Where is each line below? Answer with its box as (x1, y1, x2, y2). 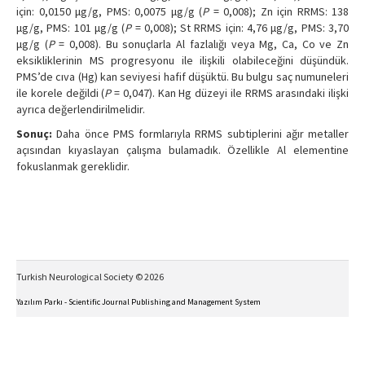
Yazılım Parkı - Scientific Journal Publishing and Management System (16, 297, 261, 307)
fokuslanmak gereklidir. (16, 159, 130, 174)
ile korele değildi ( (16, 86, 105, 101)
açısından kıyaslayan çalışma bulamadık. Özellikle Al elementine (16, 143, 349, 158)
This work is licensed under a (33, 339, 136, 350)
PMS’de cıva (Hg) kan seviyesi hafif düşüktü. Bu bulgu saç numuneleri (16, 69, 349, 85)
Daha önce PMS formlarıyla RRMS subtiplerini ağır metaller (52, 126, 349, 142)
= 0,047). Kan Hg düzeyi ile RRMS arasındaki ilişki (111, 86, 349, 101)
